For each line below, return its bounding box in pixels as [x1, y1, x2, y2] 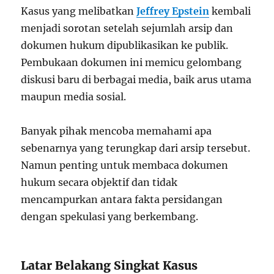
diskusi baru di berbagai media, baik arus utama [21, 73, 252, 86]
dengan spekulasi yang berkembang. [21, 210, 199, 223]
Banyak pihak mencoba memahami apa [21, 124, 212, 137]
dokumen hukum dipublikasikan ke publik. [21, 39, 229, 51]
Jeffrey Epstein [136, 4, 210, 17]
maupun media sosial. [21, 90, 127, 103]
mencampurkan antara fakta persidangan [21, 193, 223, 206]
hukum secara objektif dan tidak [21, 176, 178, 188]
